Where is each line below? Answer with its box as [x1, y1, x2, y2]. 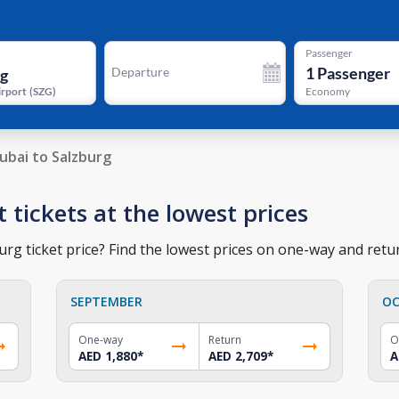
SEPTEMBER [70, 292, 143, 310]
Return [208, 331, 241, 347]
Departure [110, 64, 169, 79]
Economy [305, 85, 350, 99]
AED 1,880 [78, 347, 138, 364]
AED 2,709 [208, 347, 267, 364]
